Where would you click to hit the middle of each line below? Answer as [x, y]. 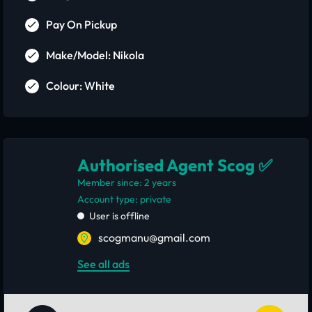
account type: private [128, 200]
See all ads [103, 264]
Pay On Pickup [81, 25]
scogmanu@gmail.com [154, 238]
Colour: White [80, 86]
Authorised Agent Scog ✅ [175, 165]
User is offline [119, 216]
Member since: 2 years [127, 183]
